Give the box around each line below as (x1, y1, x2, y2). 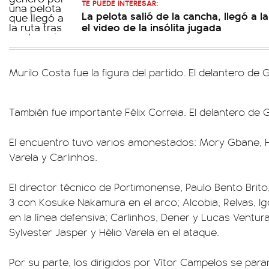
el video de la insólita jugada (82, 19, 222, 34)
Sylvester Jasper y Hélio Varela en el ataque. (9, 225, 219, 239)
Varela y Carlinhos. (9, 150, 97, 164)
